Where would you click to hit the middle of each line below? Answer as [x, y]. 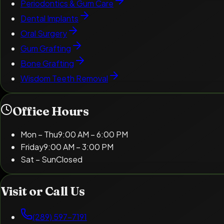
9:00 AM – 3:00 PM [78, 146]
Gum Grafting [46, 48]
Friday [32, 146]
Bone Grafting [47, 63]
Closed [69, 159]
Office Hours [51, 111]
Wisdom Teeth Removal [64, 78]
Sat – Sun [38, 159]
